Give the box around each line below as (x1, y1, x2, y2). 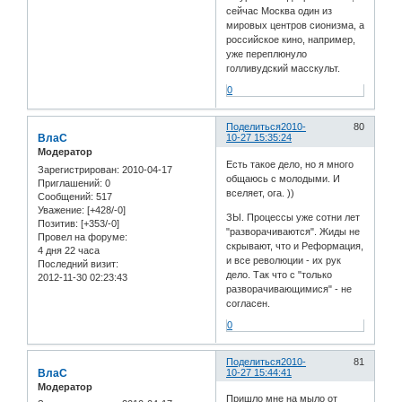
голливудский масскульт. (226, 63, 341, 74)
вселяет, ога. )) (226, 187, 295, 198)
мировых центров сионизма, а (226, 20, 365, 31)
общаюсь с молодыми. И (226, 172, 341, 184)
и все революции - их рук (226, 254, 342, 266)
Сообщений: (38, 190, 93, 202)
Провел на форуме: (38, 231, 127, 242)
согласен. (226, 297, 271, 309)
